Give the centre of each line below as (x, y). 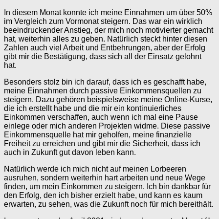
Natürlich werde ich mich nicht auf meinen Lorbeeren (95, 169)
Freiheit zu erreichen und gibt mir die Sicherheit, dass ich (102, 144)
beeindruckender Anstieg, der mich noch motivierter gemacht (109, 30)
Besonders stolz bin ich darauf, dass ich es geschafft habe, (105, 82)
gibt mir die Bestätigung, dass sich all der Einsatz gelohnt (103, 57)
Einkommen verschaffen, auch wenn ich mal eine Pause (101, 117)
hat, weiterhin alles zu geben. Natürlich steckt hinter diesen (106, 39)
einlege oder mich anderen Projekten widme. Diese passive (107, 126)
